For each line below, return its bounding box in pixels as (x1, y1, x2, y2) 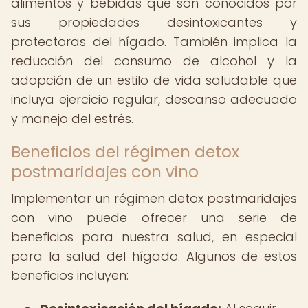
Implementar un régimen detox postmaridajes (11, 190, 297, 207)
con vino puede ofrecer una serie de (11, 209, 297, 226)
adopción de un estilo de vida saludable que (11, 71, 297, 89)
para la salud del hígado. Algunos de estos (11, 247, 297, 265)
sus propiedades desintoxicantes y (11, 14, 297, 31)
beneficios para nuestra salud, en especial (11, 228, 297, 245)
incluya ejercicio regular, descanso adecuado (11, 91, 297, 108)
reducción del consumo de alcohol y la (11, 52, 297, 69)
